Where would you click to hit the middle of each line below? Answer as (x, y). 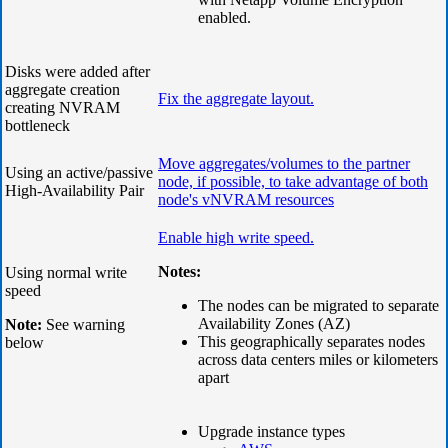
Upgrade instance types (271, 431)
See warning (85, 324)
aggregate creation (62, 89)
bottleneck (37, 125)
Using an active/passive (79, 172)
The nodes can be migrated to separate (318, 305)
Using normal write (66, 272)
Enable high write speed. (236, 237)
